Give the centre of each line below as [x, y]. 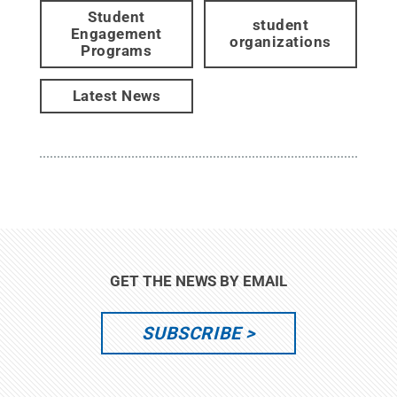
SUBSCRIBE [191, 333]
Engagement [116, 33]
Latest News [117, 95]
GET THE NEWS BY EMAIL [198, 280]
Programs [117, 50]
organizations [280, 42]
